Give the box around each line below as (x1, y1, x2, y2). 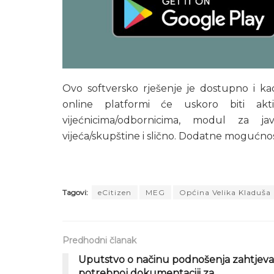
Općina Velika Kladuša (179, 187, 271, 197)
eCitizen (98, 187, 131, 197)
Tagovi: (62, 187, 88, 197)
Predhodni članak (62, 234, 136, 246)
